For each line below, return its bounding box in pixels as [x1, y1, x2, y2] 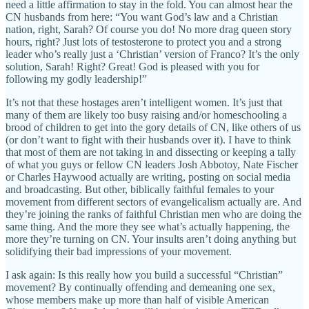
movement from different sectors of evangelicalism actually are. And [6, 195, 301, 208]
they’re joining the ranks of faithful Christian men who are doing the [6, 208, 301, 220]
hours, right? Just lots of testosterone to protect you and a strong [6, 35, 281, 48]
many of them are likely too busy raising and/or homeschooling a [6, 108, 287, 121]
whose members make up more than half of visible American [6, 293, 269, 306]
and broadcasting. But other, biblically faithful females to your [6, 183, 274, 195]
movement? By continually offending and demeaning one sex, [6, 281, 275, 293]
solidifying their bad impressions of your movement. [6, 245, 232, 257]
